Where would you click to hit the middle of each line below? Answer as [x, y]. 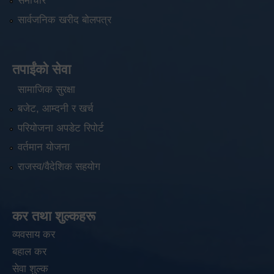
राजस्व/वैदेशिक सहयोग [59, 166]
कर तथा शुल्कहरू [54, 216]
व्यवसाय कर [34, 234]
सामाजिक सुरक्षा [46, 90]
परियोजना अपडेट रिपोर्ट [61, 128]
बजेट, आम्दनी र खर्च [55, 109]
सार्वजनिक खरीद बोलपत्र [64, 20]
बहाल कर [29, 251]
